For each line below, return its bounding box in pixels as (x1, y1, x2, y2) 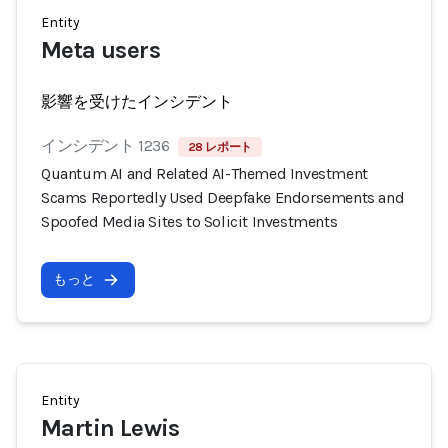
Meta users (41, 36, 160, 64)
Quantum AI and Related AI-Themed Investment (41, 164, 368, 183)
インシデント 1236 (41, 136, 170, 155)
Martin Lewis (41, 414, 180, 442)
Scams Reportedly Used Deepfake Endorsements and (41, 188, 405, 207)
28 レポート (187, 140, 252, 154)
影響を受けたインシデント (41, 92, 233, 111)
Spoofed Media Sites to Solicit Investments (41, 212, 338, 231)
